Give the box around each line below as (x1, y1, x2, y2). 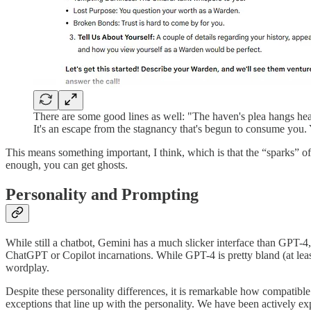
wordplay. (6, 262, 49, 274)
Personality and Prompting (6, 185, 199, 204)
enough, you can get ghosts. (6, 159, 128, 171)
